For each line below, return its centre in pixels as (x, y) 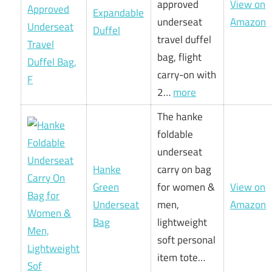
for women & (186, 187)
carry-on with (187, 75)
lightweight (182, 223)
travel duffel (185, 40)
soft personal (187, 240)
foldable (175, 134)
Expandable (119, 13)
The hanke (180, 117)
